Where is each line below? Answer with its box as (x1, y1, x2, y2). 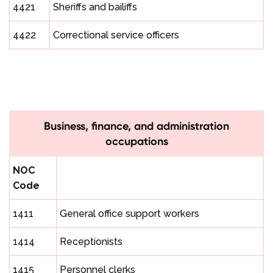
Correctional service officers (53, 29, 179, 41)
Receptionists (60, 236, 122, 248)
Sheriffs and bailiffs (53, 1, 137, 13)
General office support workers (60, 208, 199, 220)
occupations (105, 134, 168, 149)
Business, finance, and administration (44, 119, 229, 133)
